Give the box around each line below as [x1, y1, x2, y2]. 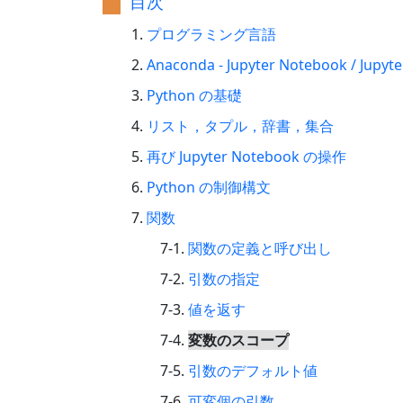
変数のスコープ [188, 330, 289, 350]
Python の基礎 [147, 85, 242, 105]
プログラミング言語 [147, 24, 276, 44]
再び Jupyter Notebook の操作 [147, 147, 346, 166]
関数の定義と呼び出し [188, 238, 332, 258]
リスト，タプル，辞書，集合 [147, 116, 334, 136]
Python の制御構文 [147, 177, 271, 197]
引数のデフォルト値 [188, 361, 318, 381]
